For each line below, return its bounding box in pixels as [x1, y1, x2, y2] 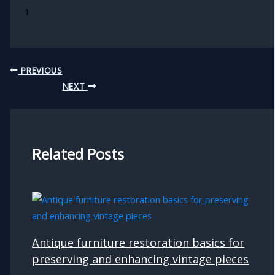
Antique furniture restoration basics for [32, 235, 245, 250]
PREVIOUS [18, 64, 63, 76]
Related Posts [32, 144, 125, 165]
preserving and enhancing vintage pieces [32, 252, 249, 267]
